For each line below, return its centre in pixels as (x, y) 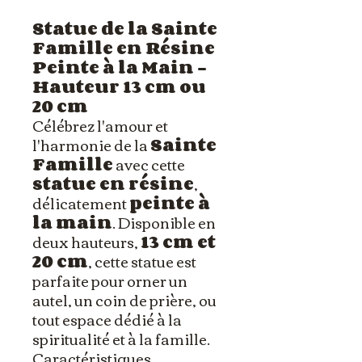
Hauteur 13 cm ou (119, 87)
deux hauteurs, (86, 242)
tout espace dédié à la (107, 320)
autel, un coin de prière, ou (124, 300)
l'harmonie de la (91, 145)
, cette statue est (142, 261)
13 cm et (178, 242)
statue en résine (113, 184)
